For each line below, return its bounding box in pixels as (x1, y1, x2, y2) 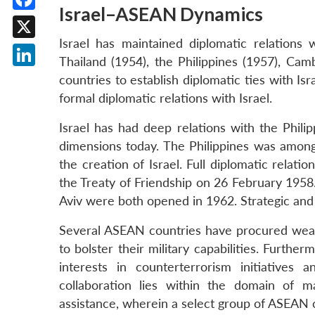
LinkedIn (24, 70, 70, 84)
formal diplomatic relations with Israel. (59, 91, 272, 106)
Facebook (24, 13, 77, 28)
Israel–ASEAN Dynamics (59, 3, 263, 26)
